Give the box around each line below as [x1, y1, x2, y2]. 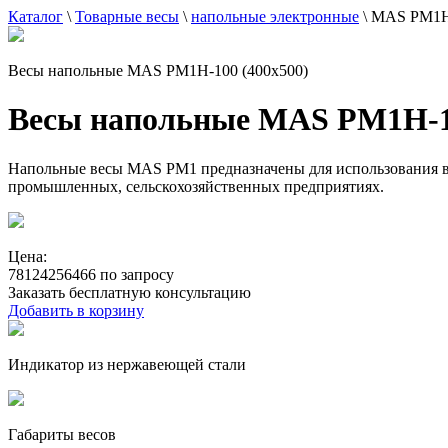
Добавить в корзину [8, 301, 144, 319]
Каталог [8, 8, 63, 25]
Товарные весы [75, 8, 179, 25]
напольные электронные [191, 8, 359, 25]
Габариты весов [8, 425, 116, 443]
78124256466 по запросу [8, 265, 174, 283]
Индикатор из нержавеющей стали [8, 355, 246, 373]
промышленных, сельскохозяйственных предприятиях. [8, 177, 384, 195]
